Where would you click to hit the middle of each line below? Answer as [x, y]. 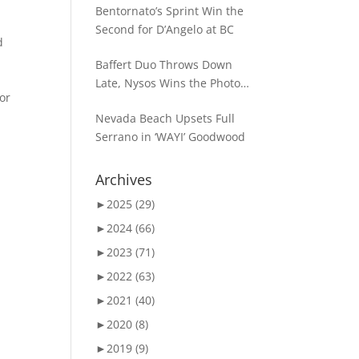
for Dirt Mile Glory [144, 101]
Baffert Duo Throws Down [164, 65]
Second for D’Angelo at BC [165, 29]
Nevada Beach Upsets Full [165, 118]
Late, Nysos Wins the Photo [168, 83]
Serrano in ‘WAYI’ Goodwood [171, 137]
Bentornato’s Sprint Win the [170, 11]
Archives [124, 179]
